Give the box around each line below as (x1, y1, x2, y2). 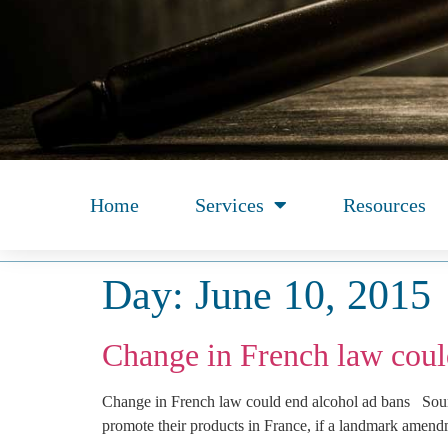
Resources (343, 194, 426, 216)
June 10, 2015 (195, 272, 431, 318)
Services (195, 194, 264, 216)
